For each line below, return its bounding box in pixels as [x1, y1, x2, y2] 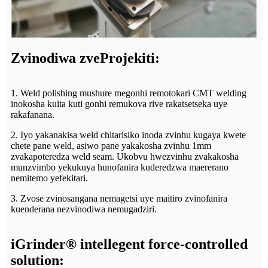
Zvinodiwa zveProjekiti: [11, 50, 160, 66]
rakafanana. [11, 109, 54, 120]
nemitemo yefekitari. [11, 172, 88, 183]
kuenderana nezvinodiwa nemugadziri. [11, 203, 157, 214]
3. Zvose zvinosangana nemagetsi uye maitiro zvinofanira [11, 193, 227, 203]
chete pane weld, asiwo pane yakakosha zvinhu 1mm [11, 140, 211, 151]
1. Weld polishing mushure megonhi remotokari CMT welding [11, 87, 246, 98]
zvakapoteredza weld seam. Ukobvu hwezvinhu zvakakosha [11, 151, 239, 162]
